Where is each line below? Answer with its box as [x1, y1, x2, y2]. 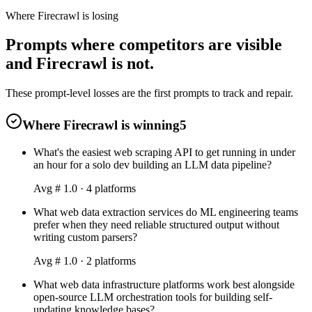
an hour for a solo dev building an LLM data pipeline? [33, 158, 272, 171]
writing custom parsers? [33, 231, 137, 243]
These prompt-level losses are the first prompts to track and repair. [6, 87, 293, 100]
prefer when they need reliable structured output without [33, 218, 279, 231]
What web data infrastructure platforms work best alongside [33, 278, 295, 290]
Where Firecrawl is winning [22, 118, 180, 133]
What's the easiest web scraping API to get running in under [33, 146, 295, 158]
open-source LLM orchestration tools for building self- [33, 290, 272, 303]
